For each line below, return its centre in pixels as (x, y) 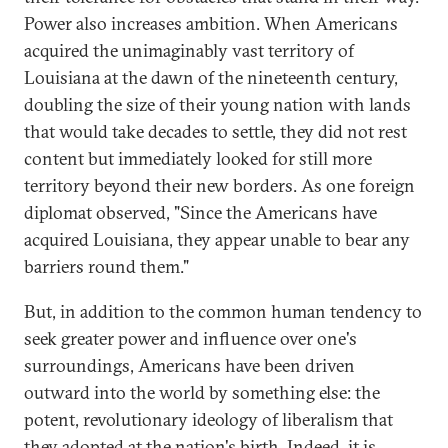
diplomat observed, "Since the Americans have (200, 212)
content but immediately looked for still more (198, 158)
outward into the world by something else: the (202, 392)
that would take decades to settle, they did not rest (215, 131)
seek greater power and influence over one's (190, 338)
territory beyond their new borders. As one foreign (219, 185)
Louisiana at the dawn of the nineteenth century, (211, 77)
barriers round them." (106, 266)
